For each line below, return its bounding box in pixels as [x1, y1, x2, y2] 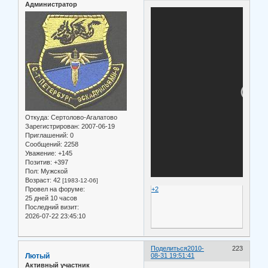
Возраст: [25, 176, 51, 184]
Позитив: [25, 159, 52, 166]
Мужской [39, 167, 68, 175]
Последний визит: [25, 203, 79, 211]
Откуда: [25, 114, 49, 121]
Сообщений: [25, 141, 62, 148]
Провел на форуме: [25, 185, 85, 193]
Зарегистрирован [25, 123, 78, 130]
